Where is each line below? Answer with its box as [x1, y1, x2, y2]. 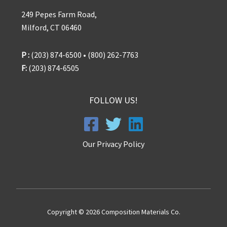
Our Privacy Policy [83, 139, 144, 149]
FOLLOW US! [89, 94, 138, 106]
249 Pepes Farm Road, [21, 9, 97, 20]
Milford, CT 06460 [21, 22, 82, 33]
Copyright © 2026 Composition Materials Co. [47, 207, 180, 216]
